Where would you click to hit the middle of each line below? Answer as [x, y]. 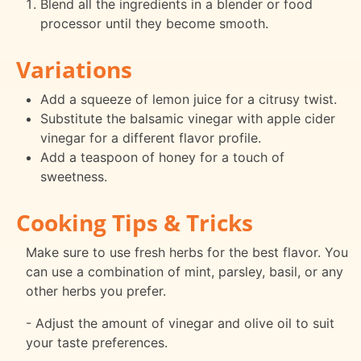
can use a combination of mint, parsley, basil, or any [185, 271]
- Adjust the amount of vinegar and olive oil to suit [180, 323]
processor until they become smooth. [154, 24]
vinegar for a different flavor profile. [150, 138]
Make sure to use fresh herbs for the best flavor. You [187, 252]
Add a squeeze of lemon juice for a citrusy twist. [188, 100]
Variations [74, 70]
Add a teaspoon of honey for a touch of [162, 158]
